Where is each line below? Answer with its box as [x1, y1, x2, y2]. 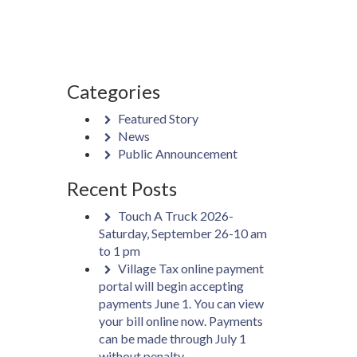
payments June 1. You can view [98, 296, 264, 311]
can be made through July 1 [98, 331, 246, 346]
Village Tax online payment [117, 261, 264, 276]
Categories [66, 80, 160, 103]
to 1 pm [98, 243, 140, 258]
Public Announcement [117, 146, 237, 161]
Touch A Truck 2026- [117, 208, 233, 223]
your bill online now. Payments [98, 313, 263, 328]
